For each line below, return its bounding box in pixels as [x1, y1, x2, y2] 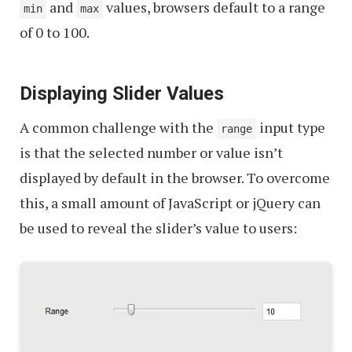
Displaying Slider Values [20, 82, 224, 104]
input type [256, 117, 325, 137]
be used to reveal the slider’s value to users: [20, 218, 297, 237]
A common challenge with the [20, 117, 217, 137]
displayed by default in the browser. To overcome [20, 167, 330, 187]
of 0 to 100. [20, 22, 90, 42]
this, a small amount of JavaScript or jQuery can [20, 192, 321, 212]
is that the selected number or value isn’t [20, 142, 283, 162]
